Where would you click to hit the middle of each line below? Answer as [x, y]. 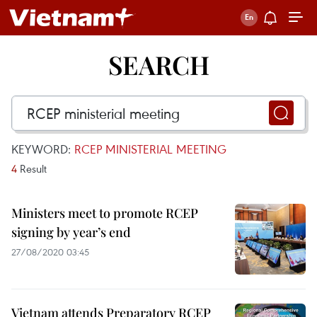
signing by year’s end [71, 232]
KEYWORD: [43, 149]
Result [32, 168]
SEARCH [158, 64]
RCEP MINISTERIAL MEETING [150, 149]
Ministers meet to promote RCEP [105, 213]
